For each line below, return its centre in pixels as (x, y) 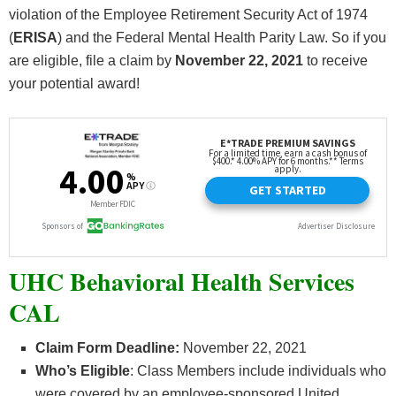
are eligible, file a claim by (92, 61)
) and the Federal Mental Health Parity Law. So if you (222, 38)
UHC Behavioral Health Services (182, 282)
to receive (335, 61)
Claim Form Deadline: (107, 348)
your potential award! (74, 84)
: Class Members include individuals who (258, 371)
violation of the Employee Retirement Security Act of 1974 (188, 15)
